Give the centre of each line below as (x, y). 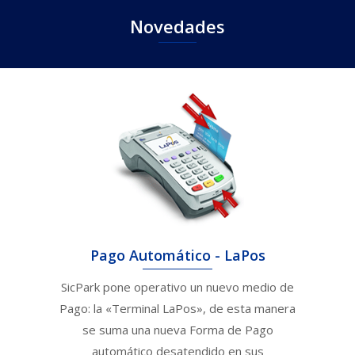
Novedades (177, 26)
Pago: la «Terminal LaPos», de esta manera (177, 309)
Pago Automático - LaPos (177, 255)
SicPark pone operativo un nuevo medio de (177, 287)
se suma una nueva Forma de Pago (177, 330)
